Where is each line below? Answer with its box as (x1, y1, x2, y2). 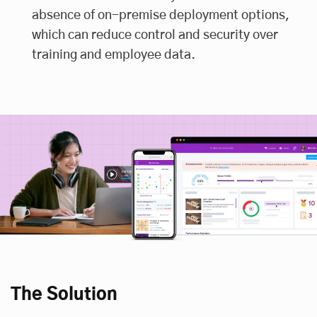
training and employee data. (32, 48, 195, 62)
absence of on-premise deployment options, (32, 8, 289, 22)
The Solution (11, 286, 117, 304)
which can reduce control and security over (32, 28, 278, 42)
